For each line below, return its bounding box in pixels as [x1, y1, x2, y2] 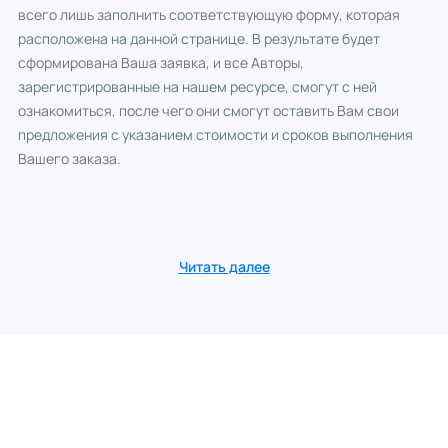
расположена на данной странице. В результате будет [17, 28, 380, 48]
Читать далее [178, 256, 270, 276]
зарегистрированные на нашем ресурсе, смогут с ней [17, 76, 377, 96]
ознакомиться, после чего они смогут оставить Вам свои [17, 100, 399, 120]
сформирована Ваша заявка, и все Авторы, [17, 52, 304, 72]
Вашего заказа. [17, 148, 121, 168]
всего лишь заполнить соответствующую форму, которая [17, 4, 400, 24]
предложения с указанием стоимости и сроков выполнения [17, 124, 413, 144]
